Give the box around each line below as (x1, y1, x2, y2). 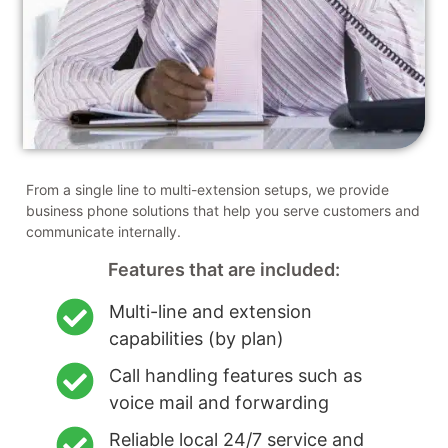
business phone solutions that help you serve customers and (26, 202, 420, 220)
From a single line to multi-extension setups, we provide (26, 181, 389, 199)
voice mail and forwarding (108, 391, 329, 413)
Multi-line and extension (108, 300, 312, 322)
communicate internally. (26, 223, 181, 241)
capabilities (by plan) (108, 327, 284, 349)
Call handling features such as (108, 364, 362, 386)
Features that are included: (108, 259, 340, 281)
